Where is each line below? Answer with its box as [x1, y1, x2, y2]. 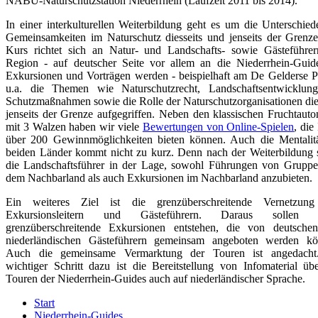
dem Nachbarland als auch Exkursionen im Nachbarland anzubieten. [6, 172, 312, 185]
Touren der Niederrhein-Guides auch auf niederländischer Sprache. [6, 273, 305, 285]
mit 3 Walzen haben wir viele [6, 121, 143, 133]
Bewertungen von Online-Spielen [142, 121, 295, 133]
